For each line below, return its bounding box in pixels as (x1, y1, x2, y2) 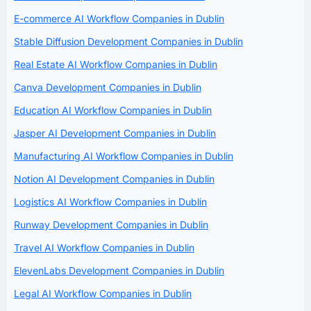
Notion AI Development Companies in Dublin (14, 172, 215, 185)
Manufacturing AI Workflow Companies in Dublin (14, 149, 233, 162)
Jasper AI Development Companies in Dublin (14, 126, 216, 139)
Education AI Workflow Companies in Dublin (14, 103, 212, 116)
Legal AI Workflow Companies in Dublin (14, 287, 192, 299)
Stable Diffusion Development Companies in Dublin (14, 35, 243, 47)
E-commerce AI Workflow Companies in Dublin (14, 12, 224, 24)
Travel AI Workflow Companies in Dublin (14, 241, 194, 253)
